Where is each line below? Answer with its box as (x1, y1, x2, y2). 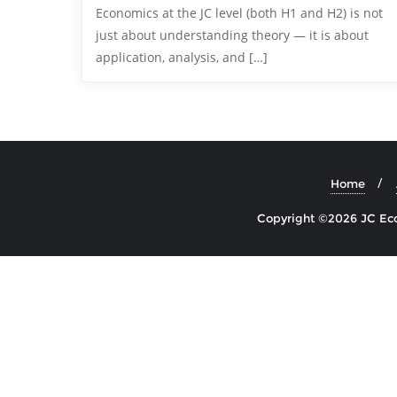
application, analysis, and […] (96, 49, 268, 66)
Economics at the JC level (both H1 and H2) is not (96, 4, 383, 21)
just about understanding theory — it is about (96, 27, 369, 43)
